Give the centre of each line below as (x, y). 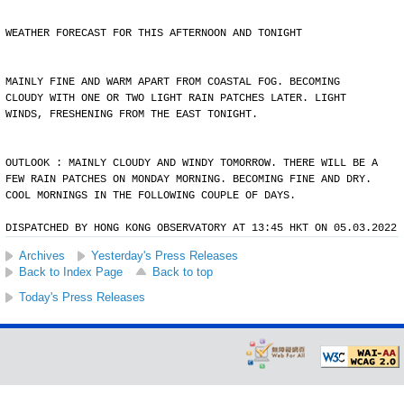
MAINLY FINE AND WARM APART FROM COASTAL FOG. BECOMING (173, 82)
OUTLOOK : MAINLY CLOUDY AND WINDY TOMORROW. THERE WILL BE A (192, 163)
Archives (42, 256)
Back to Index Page (71, 272)
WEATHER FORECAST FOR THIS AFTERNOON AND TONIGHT (154, 33)
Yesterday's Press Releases (165, 256)
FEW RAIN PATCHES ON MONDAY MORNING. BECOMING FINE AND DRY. (188, 179)
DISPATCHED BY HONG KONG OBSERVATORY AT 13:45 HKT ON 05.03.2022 (201, 228)
